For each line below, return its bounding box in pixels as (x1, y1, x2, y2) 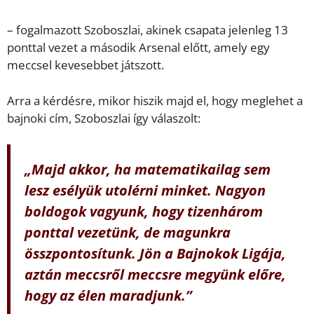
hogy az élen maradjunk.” (25, 285, 192, 306)
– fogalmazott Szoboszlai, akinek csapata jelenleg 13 (7, 22, 288, 39)
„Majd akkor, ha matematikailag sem (25, 159, 271, 179)
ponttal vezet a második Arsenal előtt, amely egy (7, 39, 270, 56)
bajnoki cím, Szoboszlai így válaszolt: (7, 109, 200, 126)
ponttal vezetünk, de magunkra (25, 222, 231, 243)
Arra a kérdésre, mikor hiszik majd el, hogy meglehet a (7, 92, 303, 109)
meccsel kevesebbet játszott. (7, 57, 164, 74)
